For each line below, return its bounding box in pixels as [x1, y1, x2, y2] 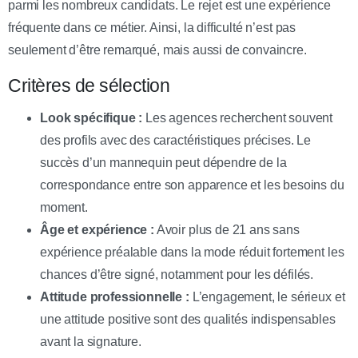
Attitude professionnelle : [40, 289, 189, 304]
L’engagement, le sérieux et [189, 289, 345, 304]
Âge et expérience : [40, 222, 154, 237]
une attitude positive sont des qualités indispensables [40, 312, 336, 326]
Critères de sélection [8, 74, 170, 96]
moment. [40, 200, 88, 214]
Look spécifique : [40, 110, 143, 125]
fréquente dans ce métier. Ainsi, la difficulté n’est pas [8, 20, 296, 34]
